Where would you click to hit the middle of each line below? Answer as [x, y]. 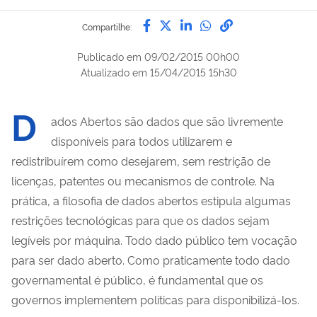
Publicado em [109, 56]
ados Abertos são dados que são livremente [167, 121]
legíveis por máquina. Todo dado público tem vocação [154, 240]
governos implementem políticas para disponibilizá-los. [155, 299]
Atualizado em [114, 71]
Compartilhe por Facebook [233, 20]
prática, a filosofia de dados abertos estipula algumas [151, 200]
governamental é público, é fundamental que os [137, 279]
